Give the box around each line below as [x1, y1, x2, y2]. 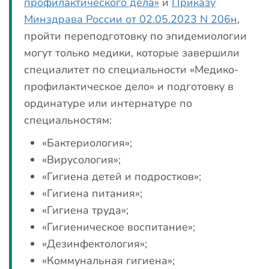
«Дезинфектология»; [42, 237, 147, 251]
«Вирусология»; [42, 153, 121, 167]
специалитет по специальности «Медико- [24, 62, 239, 77]
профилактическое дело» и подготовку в [24, 79, 234, 94]
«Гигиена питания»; [42, 186, 142, 201]
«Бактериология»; [42, 136, 132, 150]
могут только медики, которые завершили [24, 46, 240, 60]
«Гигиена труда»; [42, 203, 128, 217]
